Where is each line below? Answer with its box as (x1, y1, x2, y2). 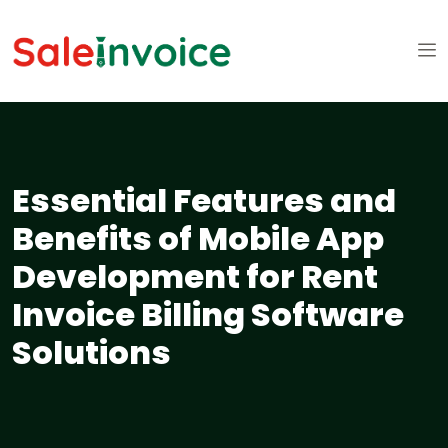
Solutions (12, 330, 171, 376)
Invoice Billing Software (12, 292, 404, 338)
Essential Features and (12, 178, 396, 224)
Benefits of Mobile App (12, 216, 384, 262)
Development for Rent (12, 254, 378, 300)
